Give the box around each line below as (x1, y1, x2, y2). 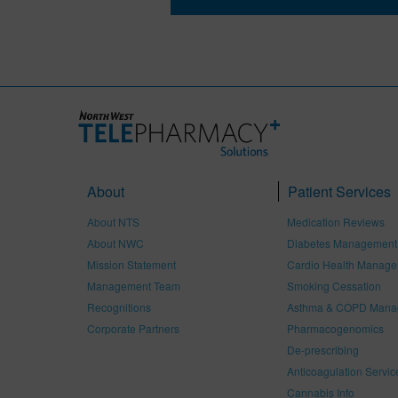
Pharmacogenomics (287, 321, 384, 336)
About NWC (87, 235, 144, 251)
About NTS (87, 214, 139, 229)
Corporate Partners (87, 321, 179, 336)
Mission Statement (87, 257, 176, 272)
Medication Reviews (287, 214, 385, 229)
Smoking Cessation (287, 278, 381, 293)
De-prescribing (287, 342, 359, 357)
